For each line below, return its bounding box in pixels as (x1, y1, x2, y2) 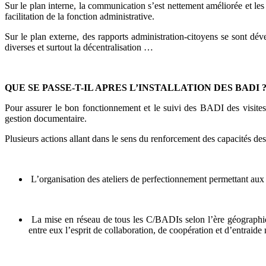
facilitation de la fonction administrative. (5, 11, 154, 22)
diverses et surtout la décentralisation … (5, 42, 153, 53)
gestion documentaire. (5, 113, 87, 124)
